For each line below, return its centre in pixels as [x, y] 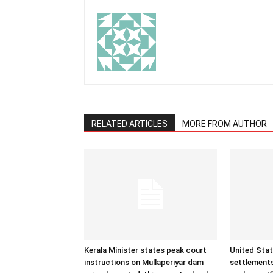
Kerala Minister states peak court [145, 250]
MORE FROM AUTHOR [225, 124]
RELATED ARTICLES [129, 124]
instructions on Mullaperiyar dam [144, 262]
